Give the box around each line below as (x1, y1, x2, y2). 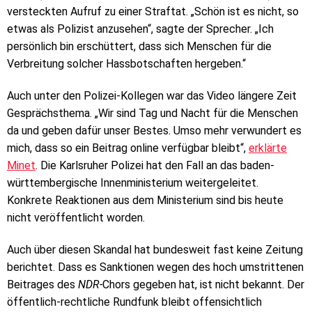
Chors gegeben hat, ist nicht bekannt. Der (102, 278, 304, 292)
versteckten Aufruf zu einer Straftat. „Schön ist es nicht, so (7, 5, 299, 19)
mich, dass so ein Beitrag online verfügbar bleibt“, (7, 141, 249, 155)
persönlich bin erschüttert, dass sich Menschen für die (7, 40, 272, 54)
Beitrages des (7, 278, 78, 292)
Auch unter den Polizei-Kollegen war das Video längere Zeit (7, 89, 297, 103)
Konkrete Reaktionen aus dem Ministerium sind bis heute (7, 194, 283, 208)
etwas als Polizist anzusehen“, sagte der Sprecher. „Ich (7, 22, 274, 36)
